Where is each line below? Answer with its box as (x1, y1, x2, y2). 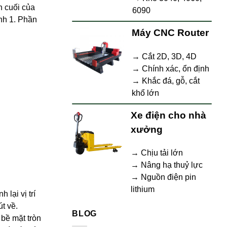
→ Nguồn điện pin (131, 173, 196, 182)
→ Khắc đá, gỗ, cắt (132, 76, 200, 85)
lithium (131, 185, 155, 194)
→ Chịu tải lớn (131, 148, 183, 158)
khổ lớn (132, 88, 159, 97)
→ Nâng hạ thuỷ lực (131, 161, 203, 170)
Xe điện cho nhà (131, 109, 206, 121)
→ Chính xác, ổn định (132, 64, 209, 73)
